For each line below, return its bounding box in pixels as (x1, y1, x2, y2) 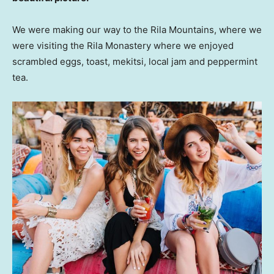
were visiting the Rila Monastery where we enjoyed (12, 39, 234, 51)
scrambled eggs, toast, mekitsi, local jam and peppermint (12, 55, 257, 67)
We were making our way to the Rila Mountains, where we (12, 23, 262, 35)
